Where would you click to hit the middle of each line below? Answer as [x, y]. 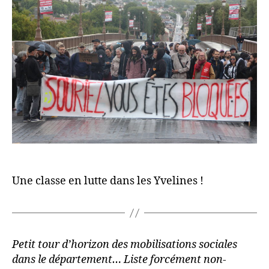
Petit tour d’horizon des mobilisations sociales [125, 245]
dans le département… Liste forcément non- [119, 260]
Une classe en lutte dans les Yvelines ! [108, 181]
